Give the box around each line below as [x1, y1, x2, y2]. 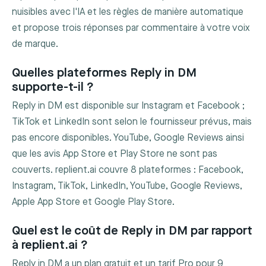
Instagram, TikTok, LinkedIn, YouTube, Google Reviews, [12, 180, 242, 192]
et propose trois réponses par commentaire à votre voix [12, 23, 250, 34]
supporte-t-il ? [12, 79, 94, 94]
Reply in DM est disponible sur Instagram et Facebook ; [12, 100, 245, 112]
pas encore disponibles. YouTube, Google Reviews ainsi [12, 132, 244, 144]
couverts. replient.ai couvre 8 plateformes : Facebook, [12, 164, 243, 176]
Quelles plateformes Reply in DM [12, 65, 197, 80]
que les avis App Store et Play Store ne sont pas [12, 148, 217, 160]
